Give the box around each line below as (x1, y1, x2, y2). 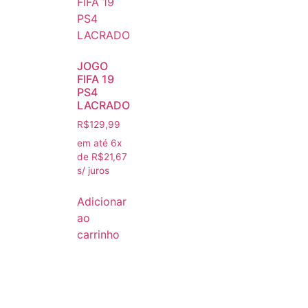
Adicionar (77, 194, 126, 208)
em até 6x (77, 137, 122, 148)
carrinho (77, 227, 120, 241)
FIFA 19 (77, 72, 114, 87)
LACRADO (77, 98, 130, 113)
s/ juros (77, 164, 109, 176)
